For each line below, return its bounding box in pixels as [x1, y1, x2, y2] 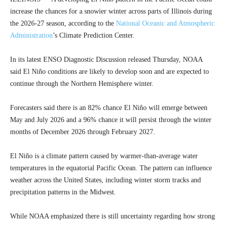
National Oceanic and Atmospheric [116, 20, 214, 28]
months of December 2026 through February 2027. [10, 128, 155, 136]
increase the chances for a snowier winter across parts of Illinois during [10, 8, 212, 16]
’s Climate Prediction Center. [53, 32, 135, 40]
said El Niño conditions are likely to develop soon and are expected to [10, 68, 209, 76]
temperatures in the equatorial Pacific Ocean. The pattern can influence [10, 164, 212, 172]
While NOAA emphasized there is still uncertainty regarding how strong [10, 212, 215, 220]
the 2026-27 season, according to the [10, 20, 116, 28]
